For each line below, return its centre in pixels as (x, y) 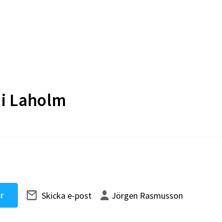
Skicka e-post (67, 195)
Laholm (38, 100)
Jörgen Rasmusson (147, 195)
